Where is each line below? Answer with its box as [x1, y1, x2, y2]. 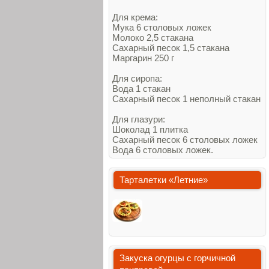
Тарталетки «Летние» [119, 175, 208, 185]
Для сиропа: [112, 73, 162, 83]
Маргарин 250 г [112, 53, 174, 63]
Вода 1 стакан [112, 83, 171, 94]
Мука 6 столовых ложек [112, 22, 211, 32]
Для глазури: [112, 114, 165, 124]
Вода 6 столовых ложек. [112, 145, 213, 155]
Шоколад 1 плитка [112, 124, 188, 134]
